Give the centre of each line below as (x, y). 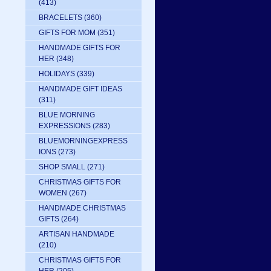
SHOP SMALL (62, 167)
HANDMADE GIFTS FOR (80, 48)
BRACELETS (60, 18)
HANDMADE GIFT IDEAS (80, 89)
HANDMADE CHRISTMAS (82, 208)
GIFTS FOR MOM (67, 33)
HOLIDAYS (57, 74)
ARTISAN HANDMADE (77, 234)
